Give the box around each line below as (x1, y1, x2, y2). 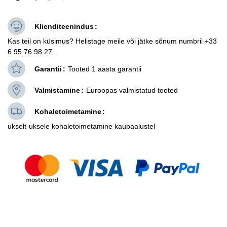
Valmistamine (34, 86, 80, 94)
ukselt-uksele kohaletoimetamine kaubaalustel (8, 122, 155, 130)
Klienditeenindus (34, 22, 94, 30)
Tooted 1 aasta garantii (68, 64, 141, 73)
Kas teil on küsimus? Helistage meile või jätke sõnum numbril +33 (8, 36, 217, 45)
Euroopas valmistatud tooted (86, 86, 178, 94)
